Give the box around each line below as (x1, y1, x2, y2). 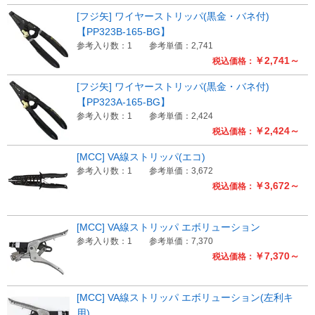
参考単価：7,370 (148, 236, 213, 247)
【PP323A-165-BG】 (76, 96, 170, 108)
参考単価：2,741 (148, 40, 213, 51)
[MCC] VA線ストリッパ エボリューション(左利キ (76, 292, 293, 304)
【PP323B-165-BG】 (76, 25, 170, 37)
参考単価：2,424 (148, 110, 213, 121)
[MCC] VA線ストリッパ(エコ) (76, 151, 205, 163)
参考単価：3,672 (148, 166, 213, 176)
